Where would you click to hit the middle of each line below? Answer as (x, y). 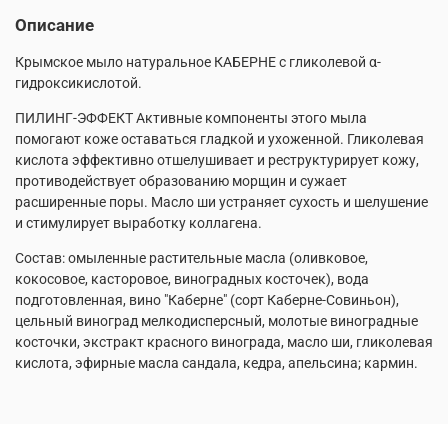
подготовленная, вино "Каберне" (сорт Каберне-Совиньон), (207, 299)
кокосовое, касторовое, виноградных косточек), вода (192, 278)
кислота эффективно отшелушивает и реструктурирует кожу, (217, 159)
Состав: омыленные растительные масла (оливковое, (191, 257)
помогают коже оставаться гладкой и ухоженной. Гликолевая (219, 138)
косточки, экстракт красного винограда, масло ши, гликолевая (224, 341)
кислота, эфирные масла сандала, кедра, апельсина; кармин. (216, 362)
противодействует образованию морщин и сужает (181, 180)
